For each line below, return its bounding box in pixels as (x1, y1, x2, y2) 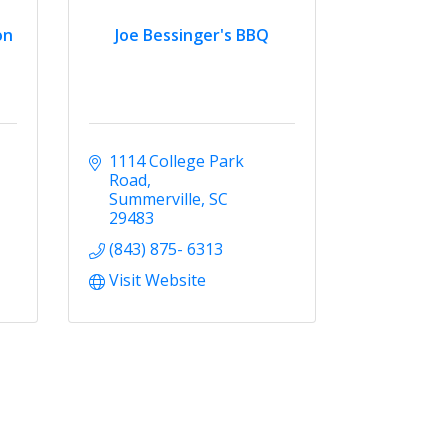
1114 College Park (109, 149, 245, 172)
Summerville (109, 187, 202, 210)
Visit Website (109, 268, 207, 291)
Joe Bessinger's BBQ (115, 24, 270, 47)
